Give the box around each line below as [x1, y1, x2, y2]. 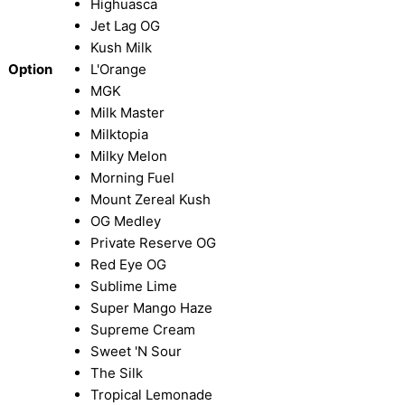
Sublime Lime [90, 278, 177, 296]
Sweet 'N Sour [90, 343, 182, 361]
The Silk [90, 364, 143, 382]
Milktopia [90, 126, 148, 144]
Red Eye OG [90, 256, 166, 274]
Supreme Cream [90, 321, 195, 339]
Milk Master [90, 104, 165, 122]
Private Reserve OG [90, 234, 216, 252]
